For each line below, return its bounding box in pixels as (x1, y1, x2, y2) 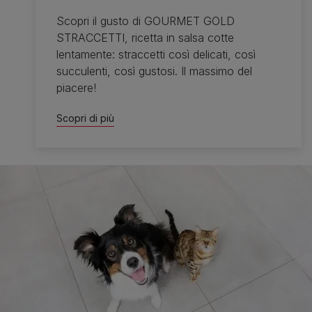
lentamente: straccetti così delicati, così (56, 47, 256, 61)
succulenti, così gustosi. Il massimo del (56, 63, 253, 78)
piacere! (56, 80, 97, 95)
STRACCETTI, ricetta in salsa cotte (56, 30, 235, 45)
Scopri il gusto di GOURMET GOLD (56, 13, 235, 28)
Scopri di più (56, 111, 115, 124)
